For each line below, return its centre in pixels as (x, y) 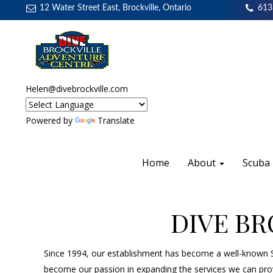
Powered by (50, 120)
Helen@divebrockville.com (76, 89)
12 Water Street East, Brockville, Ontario (115, 8)
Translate (116, 120)
